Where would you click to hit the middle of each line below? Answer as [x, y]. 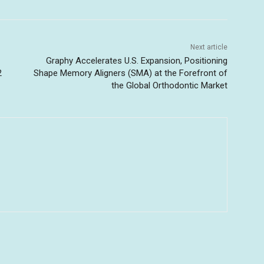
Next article [209, 47]
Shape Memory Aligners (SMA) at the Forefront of [130, 73]
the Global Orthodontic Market [169, 85]
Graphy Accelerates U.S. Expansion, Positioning [136, 60]
